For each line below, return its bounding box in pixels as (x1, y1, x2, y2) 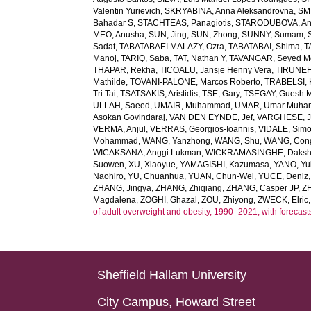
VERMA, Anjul (93, 124, 146, 134)
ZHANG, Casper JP (226, 183, 299, 193)
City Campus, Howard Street (97, 295, 256, 309)
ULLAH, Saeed (93, 101, 151, 110)
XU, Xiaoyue (128, 160, 176, 169)
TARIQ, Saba (121, 53, 170, 63)
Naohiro (93, 171, 124, 181)
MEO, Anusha (93, 30, 145, 40)
